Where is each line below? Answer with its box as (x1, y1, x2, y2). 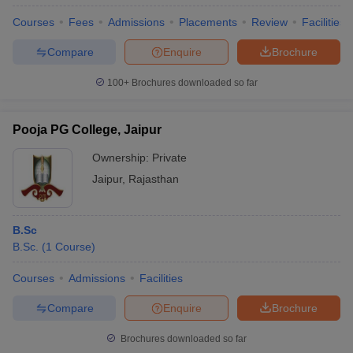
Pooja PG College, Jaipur (13, 123, 162, 136)
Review (251, 16, 288, 28)
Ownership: (92, 151, 152, 164)
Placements (179, 16, 237, 28)
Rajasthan (128, 173, 179, 185)
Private (152, 151, 187, 164)
